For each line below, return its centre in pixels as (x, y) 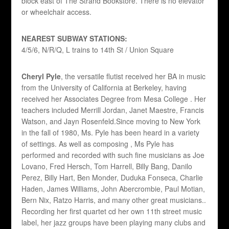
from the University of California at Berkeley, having (104, 88)
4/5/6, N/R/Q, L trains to (61, 50)
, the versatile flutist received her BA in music (133, 76)
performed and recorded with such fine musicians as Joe (113, 155)
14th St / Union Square (137, 50)
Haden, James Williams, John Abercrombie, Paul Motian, (113, 189)
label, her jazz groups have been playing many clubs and (114, 223)
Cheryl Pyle (41, 76)
